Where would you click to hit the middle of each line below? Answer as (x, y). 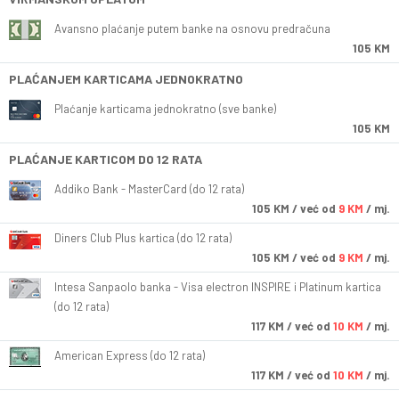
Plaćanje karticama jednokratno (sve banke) (165, 109)
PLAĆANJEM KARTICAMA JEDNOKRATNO (126, 79)
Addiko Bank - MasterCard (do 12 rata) (149, 189)
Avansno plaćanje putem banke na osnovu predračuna (192, 29)
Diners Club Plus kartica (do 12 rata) (143, 238)
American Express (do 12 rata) (130, 356)
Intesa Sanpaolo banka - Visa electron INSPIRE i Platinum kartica (218, 287)
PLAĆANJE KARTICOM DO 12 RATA (106, 159)
